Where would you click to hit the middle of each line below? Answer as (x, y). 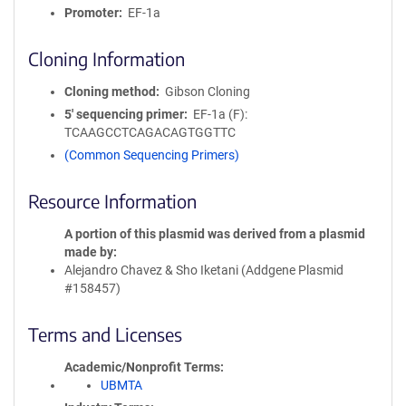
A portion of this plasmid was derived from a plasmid (215, 234)
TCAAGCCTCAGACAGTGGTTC (150, 132)
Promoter (92, 13)
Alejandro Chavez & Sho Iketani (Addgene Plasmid (204, 270)
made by (89, 252)
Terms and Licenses (105, 334)
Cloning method (110, 92)
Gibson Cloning (207, 92)
